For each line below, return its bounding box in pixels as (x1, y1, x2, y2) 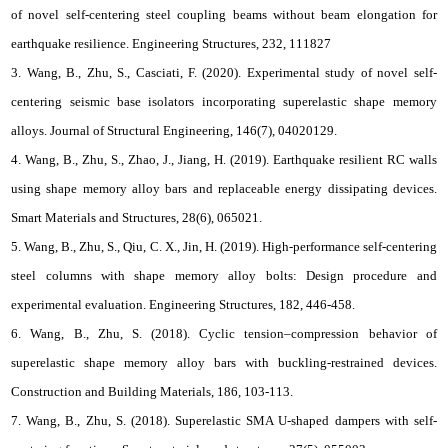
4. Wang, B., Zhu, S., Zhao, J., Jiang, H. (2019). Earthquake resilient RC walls (11, 152, 437, 167)
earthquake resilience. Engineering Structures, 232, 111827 (11, 36, 332, 51)
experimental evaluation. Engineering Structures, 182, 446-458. (11, 297, 356, 312)
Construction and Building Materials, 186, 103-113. (11, 384, 294, 399)
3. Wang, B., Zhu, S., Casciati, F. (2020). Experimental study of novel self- (11, 65, 437, 80)
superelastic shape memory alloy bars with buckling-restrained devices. (11, 355, 437, 370)
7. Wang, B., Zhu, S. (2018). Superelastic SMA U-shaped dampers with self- (11, 413, 437, 428)
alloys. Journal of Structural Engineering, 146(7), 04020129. (11, 123, 338, 138)
